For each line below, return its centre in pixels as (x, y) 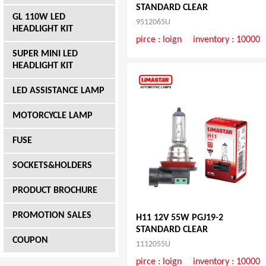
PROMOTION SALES (52, 216)
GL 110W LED (39, 17)
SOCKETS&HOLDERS (52, 166)
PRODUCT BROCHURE (55, 191)
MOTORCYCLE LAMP (53, 116)
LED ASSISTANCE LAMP (58, 91)
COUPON (30, 240)
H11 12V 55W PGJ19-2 (179, 218)
